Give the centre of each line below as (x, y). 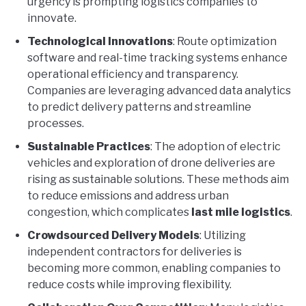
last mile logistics (241, 212)
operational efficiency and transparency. (133, 74)
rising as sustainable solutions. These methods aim (158, 179)
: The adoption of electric (215, 146)
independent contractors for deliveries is (135, 251)
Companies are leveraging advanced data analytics (159, 90)
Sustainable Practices (89, 146)
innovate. (52, 18)
